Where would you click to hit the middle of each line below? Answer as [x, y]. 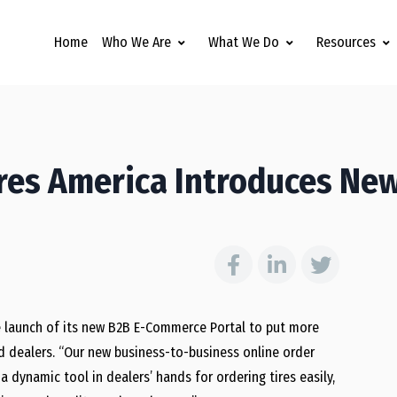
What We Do [244, 42]
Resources [346, 42]
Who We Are [136, 42]
